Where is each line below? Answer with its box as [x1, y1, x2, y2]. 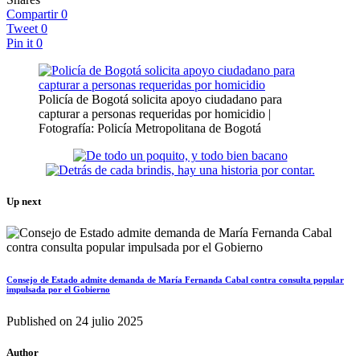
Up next [6, 195, 41, 208]
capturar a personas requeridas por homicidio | [39, 106, 271, 121]
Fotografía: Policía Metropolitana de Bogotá [39, 121, 261, 135]
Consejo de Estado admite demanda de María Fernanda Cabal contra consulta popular [6, 275, 344, 285]
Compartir [6, 6, 58, 21]
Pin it [6, 35, 33, 50]
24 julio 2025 [72, 314, 143, 329]
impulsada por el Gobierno [6, 284, 110, 295]
